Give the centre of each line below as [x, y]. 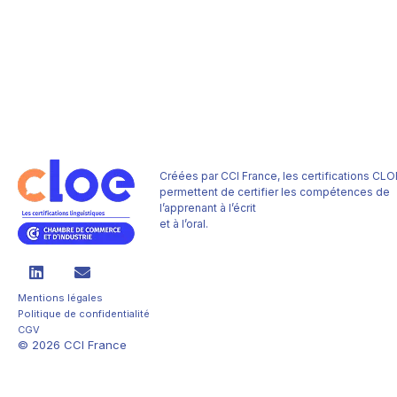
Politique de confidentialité [84, 314]
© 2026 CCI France [72, 345]
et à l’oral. [184, 224]
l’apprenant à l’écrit [208, 208]
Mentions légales [60, 298]
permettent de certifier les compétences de [275, 192]
